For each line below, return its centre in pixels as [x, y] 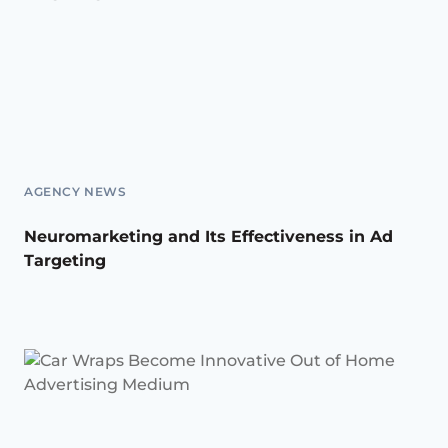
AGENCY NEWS [75, 192]
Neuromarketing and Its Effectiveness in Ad [208, 237]
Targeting [65, 261]
